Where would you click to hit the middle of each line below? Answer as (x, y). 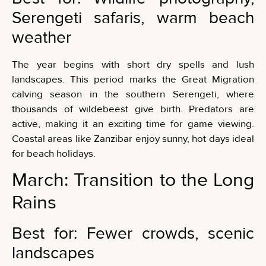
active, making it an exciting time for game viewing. (133, 123)
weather (42, 37)
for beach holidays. (54, 153)
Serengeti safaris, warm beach (133, 18)
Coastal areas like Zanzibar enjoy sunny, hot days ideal (133, 138)
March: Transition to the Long (133, 180)
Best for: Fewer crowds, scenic (133, 234)
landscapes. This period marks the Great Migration (133, 79)
